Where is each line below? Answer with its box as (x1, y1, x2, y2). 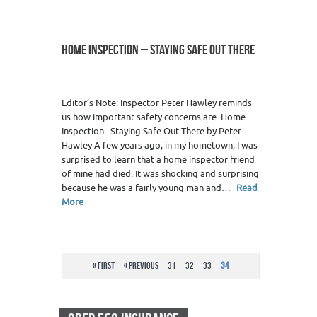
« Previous (123, 260, 158, 272)
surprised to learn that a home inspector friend (62, 154, 255, 166)
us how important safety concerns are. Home (62, 111, 246, 124)
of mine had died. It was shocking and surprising (62, 168, 259, 180)
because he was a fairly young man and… (62, 182, 233, 195)
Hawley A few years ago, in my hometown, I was (62, 139, 258, 152)
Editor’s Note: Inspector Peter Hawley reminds (62, 97, 252, 110)
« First (92, 260, 115, 272)
